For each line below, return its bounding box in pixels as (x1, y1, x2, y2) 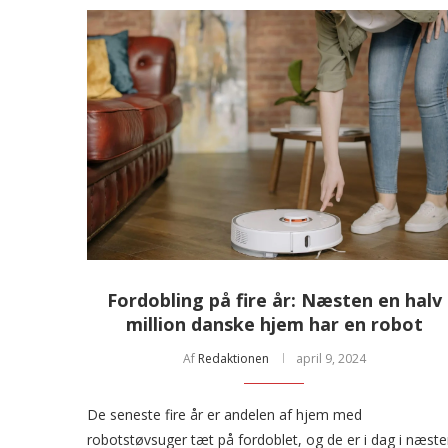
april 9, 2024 (295, 349, 366, 367)
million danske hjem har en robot (125, 311, 423, 336)
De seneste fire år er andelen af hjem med (87, 404, 362, 424)
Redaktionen (197, 349, 269, 367)
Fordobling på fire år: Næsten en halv (106, 287, 442, 312)
